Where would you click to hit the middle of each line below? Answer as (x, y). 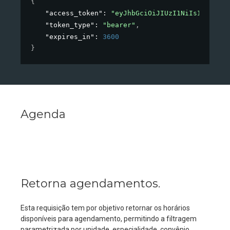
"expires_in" (70, 37)
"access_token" (74, 13)
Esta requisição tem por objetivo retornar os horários (105, 208)
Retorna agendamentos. (90, 184)
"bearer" (119, 25)
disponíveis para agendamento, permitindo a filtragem (109, 219)
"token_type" (70, 25)
